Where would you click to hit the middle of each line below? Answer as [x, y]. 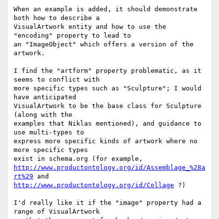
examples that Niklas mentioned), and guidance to [108, 124]
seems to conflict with [57, 80]
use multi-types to [49, 132]
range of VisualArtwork [57, 212]
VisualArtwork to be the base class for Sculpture [108, 106]
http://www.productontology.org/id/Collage [94, 185]
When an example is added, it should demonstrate [106, 9]
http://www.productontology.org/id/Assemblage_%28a [109, 168]
